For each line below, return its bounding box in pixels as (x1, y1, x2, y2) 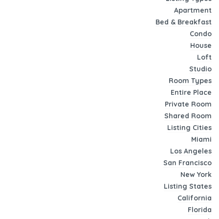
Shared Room (164, 111, 212, 121)
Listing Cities (167, 123, 212, 132)
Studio (189, 65, 212, 74)
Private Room (165, 100, 212, 109)
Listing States (164, 182, 212, 191)
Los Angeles (170, 147, 212, 156)
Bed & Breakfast (155, 18, 212, 27)
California (177, 194, 212, 203)
